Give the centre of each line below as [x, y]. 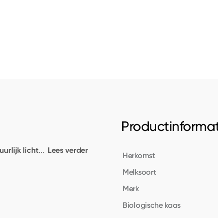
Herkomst [139, 155]
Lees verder [68, 150]
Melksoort [139, 172]
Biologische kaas [152, 205]
